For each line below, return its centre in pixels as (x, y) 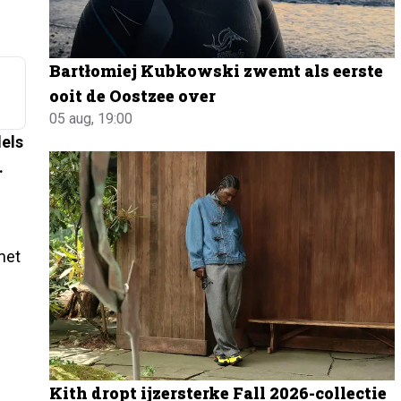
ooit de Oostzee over (133, 95)
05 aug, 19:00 (91, 118)
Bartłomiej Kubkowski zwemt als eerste (217, 70)
